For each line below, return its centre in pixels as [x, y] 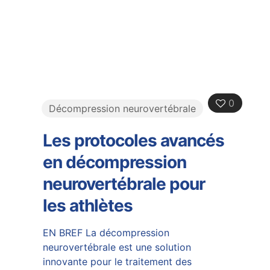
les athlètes [87, 205]
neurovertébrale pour [124, 184]
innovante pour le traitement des [117, 261]
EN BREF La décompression [106, 232]
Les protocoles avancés [133, 140]
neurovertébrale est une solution [117, 247]
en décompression [114, 162]
